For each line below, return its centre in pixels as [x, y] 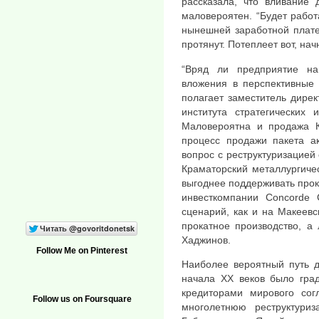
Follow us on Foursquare [82, 299]
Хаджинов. [206, 240]
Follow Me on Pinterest [82, 251]
